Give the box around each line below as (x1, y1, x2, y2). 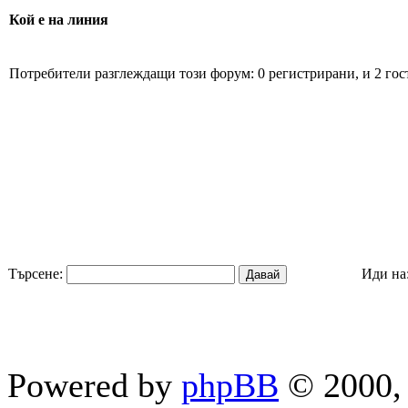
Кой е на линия (9, 12, 108, 28)
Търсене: (8, 265, 63, 281)
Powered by (7, 365, 181, 404)
